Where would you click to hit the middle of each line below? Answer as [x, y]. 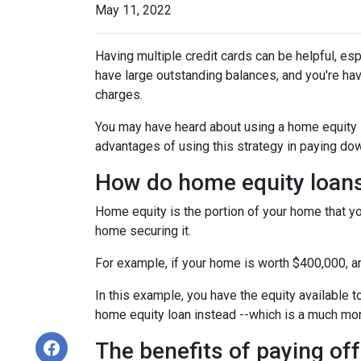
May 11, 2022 [133, 10]
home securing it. [143, 231]
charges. [119, 95]
